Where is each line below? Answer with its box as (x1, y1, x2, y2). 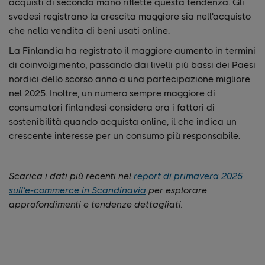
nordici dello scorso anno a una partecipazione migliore (9, 73, 250, 85)
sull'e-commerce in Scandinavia (9, 185, 146, 196)
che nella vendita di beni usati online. (9, 25, 170, 37)
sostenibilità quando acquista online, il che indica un (9, 116, 237, 128)
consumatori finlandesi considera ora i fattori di (9, 102, 215, 114)
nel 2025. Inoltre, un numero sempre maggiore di (9, 88, 215, 99)
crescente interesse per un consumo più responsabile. (9, 130, 240, 142)
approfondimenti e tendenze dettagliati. (9, 199, 183, 211)
